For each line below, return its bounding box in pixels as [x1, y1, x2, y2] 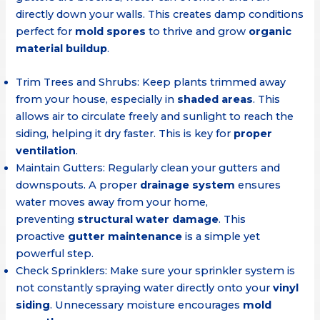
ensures [235, 178, 281, 191]
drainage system [140, 178, 236, 191]
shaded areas [177, 92, 254, 106]
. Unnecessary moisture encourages [50, 298, 244, 311]
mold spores [75, 24, 146, 38]
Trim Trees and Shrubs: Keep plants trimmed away [16, 75, 286, 89]
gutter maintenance [68, 229, 183, 243]
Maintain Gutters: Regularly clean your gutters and [16, 161, 281, 174]
